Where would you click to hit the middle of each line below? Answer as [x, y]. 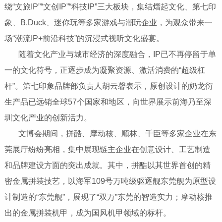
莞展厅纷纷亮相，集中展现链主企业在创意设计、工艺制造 [107, 149]
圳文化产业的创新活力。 [48, 117]
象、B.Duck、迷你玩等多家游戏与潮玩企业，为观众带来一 [108, 22]
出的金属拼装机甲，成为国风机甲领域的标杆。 [87, 213]
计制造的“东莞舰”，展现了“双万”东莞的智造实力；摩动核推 [108, 197]
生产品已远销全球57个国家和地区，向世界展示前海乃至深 [108, 102]
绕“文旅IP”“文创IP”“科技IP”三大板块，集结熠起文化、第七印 [110, 6]
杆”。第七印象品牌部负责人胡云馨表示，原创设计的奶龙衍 [109, 86]
